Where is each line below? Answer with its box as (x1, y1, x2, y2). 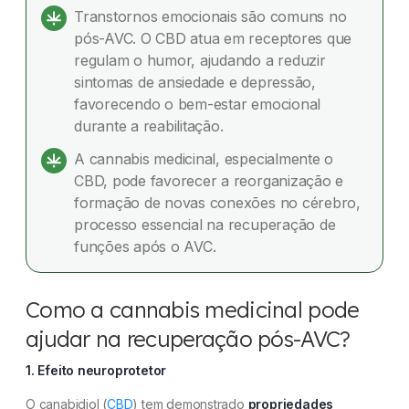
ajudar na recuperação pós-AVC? (26, 325, 351, 352)
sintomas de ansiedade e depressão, (74, 73, 316, 91)
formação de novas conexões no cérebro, (74, 194, 361, 212)
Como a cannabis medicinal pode (26, 296, 360, 323)
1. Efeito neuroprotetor (26, 362, 167, 378)
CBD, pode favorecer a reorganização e (74, 172, 344, 190)
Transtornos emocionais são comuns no (74, 7, 347, 26)
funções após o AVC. (74, 237, 216, 256)
